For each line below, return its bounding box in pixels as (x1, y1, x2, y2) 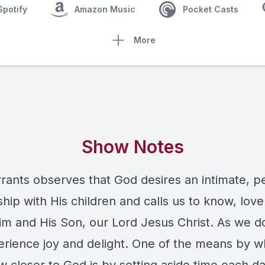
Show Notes (81, 136, 184, 157)
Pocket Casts (183, 4, 238, 14)
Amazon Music (75, 4, 135, 14)
